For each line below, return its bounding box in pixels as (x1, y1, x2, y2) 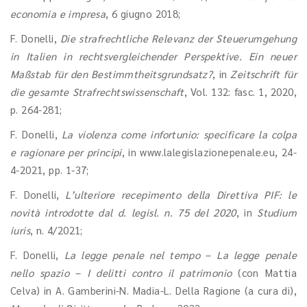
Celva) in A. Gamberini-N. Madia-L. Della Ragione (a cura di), (10, 284, 297, 297)
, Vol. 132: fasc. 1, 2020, (184, 85, 297, 98)
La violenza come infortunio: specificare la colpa (61, 127, 297, 140)
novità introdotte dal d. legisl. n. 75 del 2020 (10, 206, 236, 219)
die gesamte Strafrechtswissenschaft (10, 85, 184, 98)
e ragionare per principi (10, 145, 122, 158)
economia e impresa (10, 7, 106, 20)
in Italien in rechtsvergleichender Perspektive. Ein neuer (10, 49, 297, 62)
